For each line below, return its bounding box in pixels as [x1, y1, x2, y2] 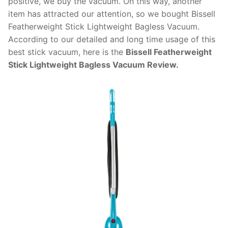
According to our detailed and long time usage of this [8, 34, 215, 45]
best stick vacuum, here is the [8, 47, 126, 58]
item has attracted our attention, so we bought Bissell [8, 9, 215, 19]
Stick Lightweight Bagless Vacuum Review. [8, 60, 179, 70]
